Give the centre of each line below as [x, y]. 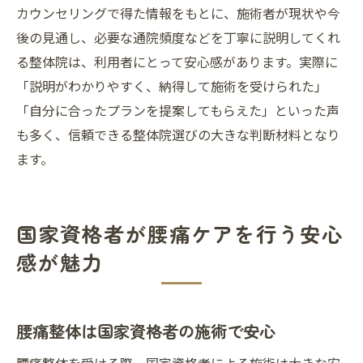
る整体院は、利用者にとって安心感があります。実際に [177, 62]
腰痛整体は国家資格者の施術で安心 [146, 331]
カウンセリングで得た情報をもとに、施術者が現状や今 [178, 13]
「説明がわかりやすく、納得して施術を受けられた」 [172, 86]
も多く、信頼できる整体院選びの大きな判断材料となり [178, 135]
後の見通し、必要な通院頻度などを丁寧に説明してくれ [178, 37]
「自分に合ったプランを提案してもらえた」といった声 [178, 110]
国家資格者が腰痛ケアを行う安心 [180, 233]
